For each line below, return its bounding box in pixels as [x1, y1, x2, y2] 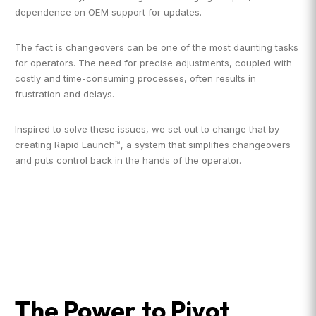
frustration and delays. [15, 87, 114, 99]
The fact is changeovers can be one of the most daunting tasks [15, 41, 298, 53]
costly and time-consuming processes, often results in [15, 72, 256, 84]
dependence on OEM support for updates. [15, 6, 202, 18]
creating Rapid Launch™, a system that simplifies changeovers [15, 138, 291, 150]
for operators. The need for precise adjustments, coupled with [15, 56, 292, 68]
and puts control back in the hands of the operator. [15, 154, 241, 166]
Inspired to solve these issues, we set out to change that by [15, 123, 279, 135]
